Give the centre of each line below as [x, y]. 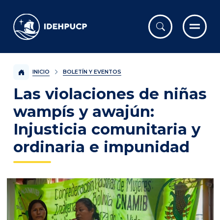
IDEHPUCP [38, 20]
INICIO [41, 72]
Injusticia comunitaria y [107, 129]
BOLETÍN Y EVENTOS [92, 72]
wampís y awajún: [84, 111]
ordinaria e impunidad [101, 147]
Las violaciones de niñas [110, 94]
